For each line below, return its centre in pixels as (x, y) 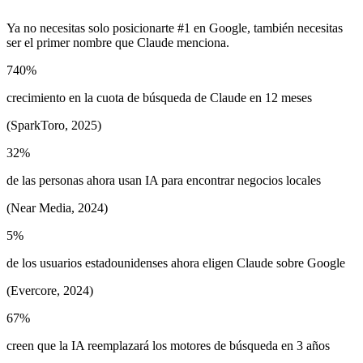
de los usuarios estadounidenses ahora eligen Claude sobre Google (176, 263)
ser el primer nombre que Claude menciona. (118, 42)
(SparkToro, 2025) (54, 125)
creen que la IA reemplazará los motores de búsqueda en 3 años (168, 345)
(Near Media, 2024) (57, 207)
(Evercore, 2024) (50, 290)
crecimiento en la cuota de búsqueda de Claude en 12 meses (159, 97)
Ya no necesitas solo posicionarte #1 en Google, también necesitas (175, 28)
